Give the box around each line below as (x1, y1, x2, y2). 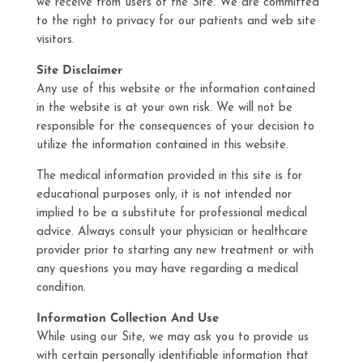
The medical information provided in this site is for (36, 170, 302, 182)
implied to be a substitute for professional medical (36, 207, 307, 220)
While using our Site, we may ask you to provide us (36, 331, 309, 344)
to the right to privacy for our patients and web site (36, 15, 316, 28)
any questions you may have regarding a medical (36, 263, 298, 275)
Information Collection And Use (36, 313, 226, 325)
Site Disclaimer (36, 65, 122, 77)
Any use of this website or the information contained (36, 83, 315, 96)
